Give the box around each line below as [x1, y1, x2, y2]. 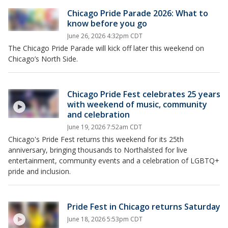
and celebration [67, 109, 130, 121]
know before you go [67, 18, 147, 30]
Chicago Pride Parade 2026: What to [67, 8, 208, 19]
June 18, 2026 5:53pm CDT [67, 215, 142, 224]
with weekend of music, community [67, 99, 207, 110]
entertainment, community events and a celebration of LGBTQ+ [8, 156, 219, 166]
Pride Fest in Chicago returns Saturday [67, 201, 220, 213]
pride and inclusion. [8, 166, 71, 177]
